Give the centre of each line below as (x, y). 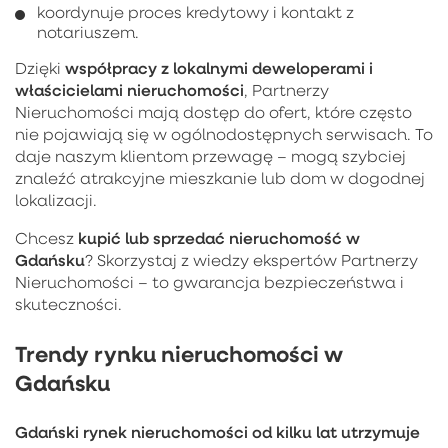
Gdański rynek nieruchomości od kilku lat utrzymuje (217, 431)
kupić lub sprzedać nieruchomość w (219, 237)
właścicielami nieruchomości (129, 89)
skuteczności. (68, 303)
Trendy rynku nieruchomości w (179, 353)
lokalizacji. (56, 199)
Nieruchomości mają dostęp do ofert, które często (213, 111)
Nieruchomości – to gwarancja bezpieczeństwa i (209, 281)
